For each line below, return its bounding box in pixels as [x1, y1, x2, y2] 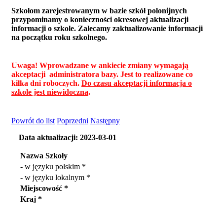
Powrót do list [11, 116, 55, 125]
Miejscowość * [20, 184, 68, 192]
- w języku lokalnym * [20, 173, 90, 182]
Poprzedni [57, 116, 88, 125]
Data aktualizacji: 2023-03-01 [19, 133, 116, 142]
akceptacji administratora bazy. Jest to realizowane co [11, 70, 193, 79]
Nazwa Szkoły [20, 151, 68, 160]
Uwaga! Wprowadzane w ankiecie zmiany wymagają [11, 61, 188, 70]
